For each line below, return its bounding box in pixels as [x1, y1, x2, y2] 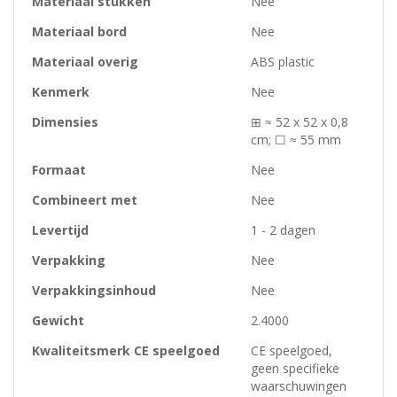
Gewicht [32, 312, 84, 330]
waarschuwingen [251, 378, 346, 395]
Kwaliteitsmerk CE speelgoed [32, 342, 220, 360]
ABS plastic [251, 53, 315, 71]
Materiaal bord [32, 23, 127, 41]
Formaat [32, 161, 86, 179]
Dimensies [32, 113, 98, 131]
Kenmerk [32, 83, 90, 101]
